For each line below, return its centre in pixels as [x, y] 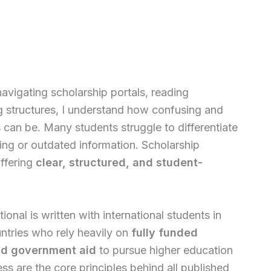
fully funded [165, 232]
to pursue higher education [165, 250]
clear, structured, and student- [119, 162]
